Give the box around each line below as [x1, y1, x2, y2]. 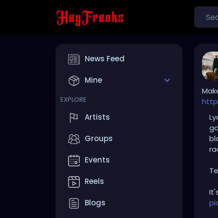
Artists [85, 112, 110, 123]
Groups [85, 133, 113, 144]
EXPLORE [60, 95, 87, 104]
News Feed [85, 54, 125, 64]
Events [85, 155, 110, 165]
